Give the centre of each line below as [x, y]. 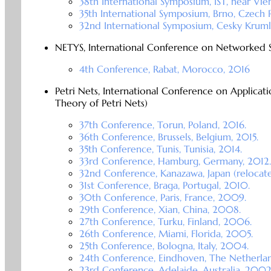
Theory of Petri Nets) [101, 103]
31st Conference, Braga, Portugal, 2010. [164, 185]
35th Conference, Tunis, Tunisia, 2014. [160, 149]
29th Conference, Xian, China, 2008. [160, 210]
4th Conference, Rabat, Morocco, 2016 [164, 69]
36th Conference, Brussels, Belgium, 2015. [168, 137]
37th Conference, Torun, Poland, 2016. [162, 125]
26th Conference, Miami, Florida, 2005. [166, 234]
